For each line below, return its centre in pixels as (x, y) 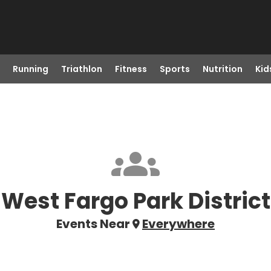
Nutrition (222, 69)
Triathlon (81, 69)
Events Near (93, 224)
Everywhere (178, 224)
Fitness (131, 69)
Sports (175, 69)
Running (30, 69)
